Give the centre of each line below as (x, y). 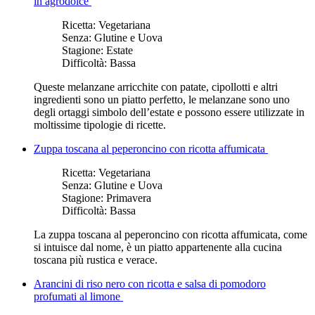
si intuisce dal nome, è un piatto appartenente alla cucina (158, 247)
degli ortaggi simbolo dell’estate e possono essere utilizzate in (169, 112)
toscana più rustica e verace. (96, 259)
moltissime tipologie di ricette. (100, 124)
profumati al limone (78, 296)
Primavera (129, 198)
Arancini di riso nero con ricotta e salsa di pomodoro (150, 283)
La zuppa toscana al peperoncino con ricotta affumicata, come (171, 234)
